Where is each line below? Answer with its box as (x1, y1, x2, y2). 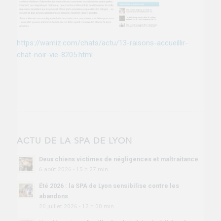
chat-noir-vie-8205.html (16, 50, 93, 60)
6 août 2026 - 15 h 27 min (38, 165, 108, 173)
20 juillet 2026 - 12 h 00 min (38, 202, 114, 210)
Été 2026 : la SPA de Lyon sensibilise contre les (38, 182, 179, 189)
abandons (38, 192, 68, 200)
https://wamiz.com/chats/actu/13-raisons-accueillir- (16, 38, 188, 48)
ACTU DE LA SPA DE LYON (16, 135, 132, 147)
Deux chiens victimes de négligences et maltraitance (38, 155, 198, 163)
